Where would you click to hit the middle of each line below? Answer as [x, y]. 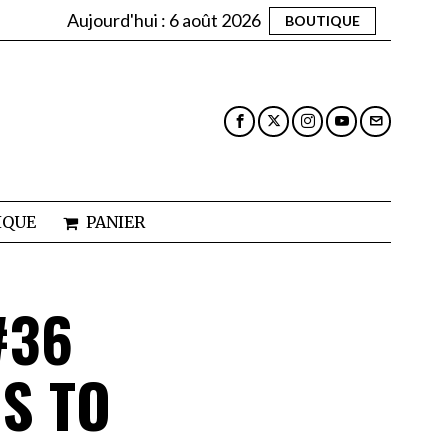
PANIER [115, 222]
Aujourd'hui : [118, 19]
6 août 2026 [215, 19]
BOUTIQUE [322, 20]
